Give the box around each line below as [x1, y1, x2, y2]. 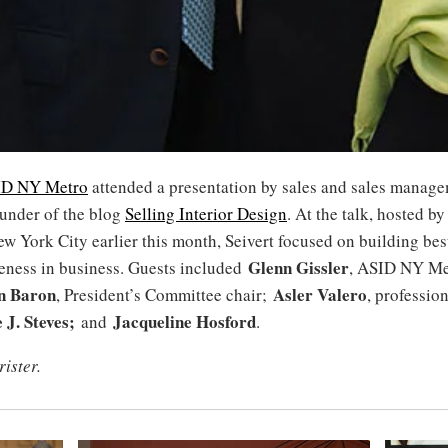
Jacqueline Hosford [113, 309, 256, 335]
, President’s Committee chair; [56, 283, 273, 307]
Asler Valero [273, 282, 367, 308]
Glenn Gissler [248, 255, 349, 281]
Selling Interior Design [125, 202, 287, 226]
